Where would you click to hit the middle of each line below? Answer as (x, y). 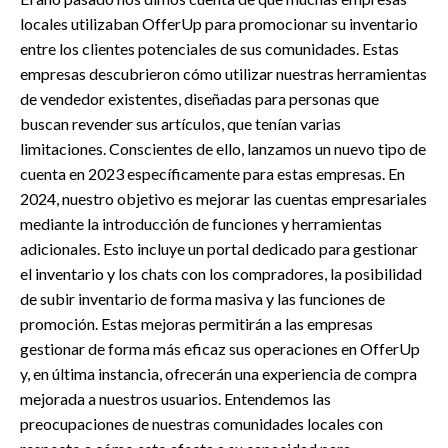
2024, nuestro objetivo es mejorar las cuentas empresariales (223, 198)
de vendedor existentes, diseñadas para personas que (199, 98)
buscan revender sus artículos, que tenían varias (180, 123)
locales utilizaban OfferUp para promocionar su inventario (219, 23)
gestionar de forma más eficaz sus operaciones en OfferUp (220, 348)
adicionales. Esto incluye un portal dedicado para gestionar (219, 248)
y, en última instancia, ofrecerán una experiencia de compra (218, 373)
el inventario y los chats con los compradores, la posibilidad (221, 273)
